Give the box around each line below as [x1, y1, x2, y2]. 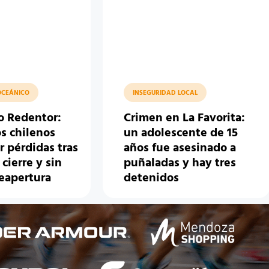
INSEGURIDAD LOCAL [133, 88, 198, 99]
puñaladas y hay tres [124, 154, 237, 174]
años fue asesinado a [124, 139, 237, 159]
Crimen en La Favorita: [124, 109, 246, 128]
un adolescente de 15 [124, 124, 238, 144]
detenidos [124, 169, 180, 189]
